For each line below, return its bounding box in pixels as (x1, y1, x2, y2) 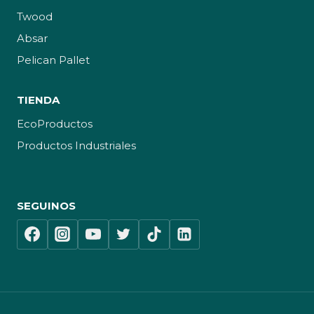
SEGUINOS (17, 199, 76, 212)
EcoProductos (17, 116, 93, 130)
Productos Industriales (17, 138, 136, 152)
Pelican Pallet (17, 53, 90, 67)
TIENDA (17, 93, 60, 107)
